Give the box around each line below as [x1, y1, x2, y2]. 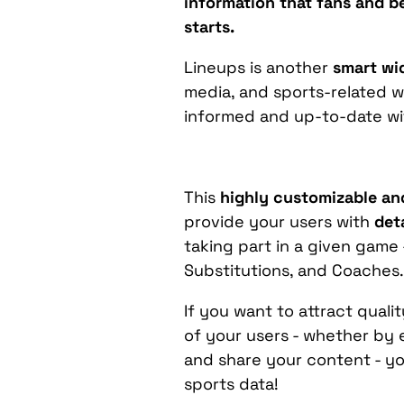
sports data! [184, 372, 280, 394]
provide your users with [184, 210, 375, 232]
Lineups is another [184, 56, 329, 78]
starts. [184, 15, 240, 37]
